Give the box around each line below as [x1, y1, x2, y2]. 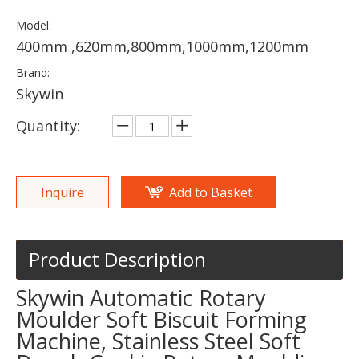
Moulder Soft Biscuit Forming [16, 305, 307, 334]
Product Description [29, 246, 206, 272]
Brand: [16, 65, 50, 80]
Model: [16, 18, 51, 33]
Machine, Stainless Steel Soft [16, 326, 301, 356]
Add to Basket [169, 184, 252, 201]
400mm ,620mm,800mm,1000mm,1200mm [16, 37, 309, 56]
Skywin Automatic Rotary [16, 283, 266, 313]
